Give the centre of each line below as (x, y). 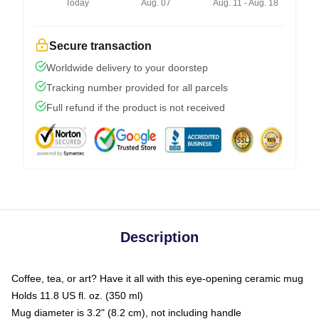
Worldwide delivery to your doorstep (127, 68)
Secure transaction (100, 46)
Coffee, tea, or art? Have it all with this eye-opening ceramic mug (157, 278)
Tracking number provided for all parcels (137, 88)
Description (159, 237)
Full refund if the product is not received (136, 108)
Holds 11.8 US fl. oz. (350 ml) (77, 296)
